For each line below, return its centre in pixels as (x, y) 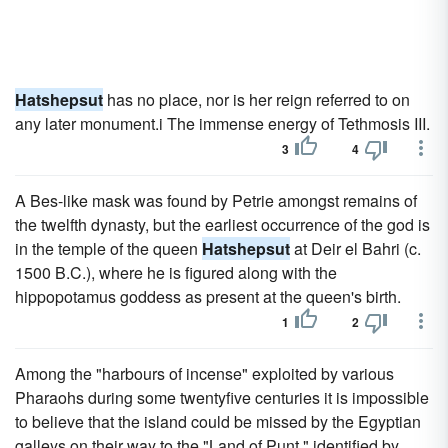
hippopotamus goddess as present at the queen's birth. (208, 296)
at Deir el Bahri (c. (355, 248)
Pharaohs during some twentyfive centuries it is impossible (222, 397)
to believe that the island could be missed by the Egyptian (218, 421)
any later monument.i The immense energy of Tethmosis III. (222, 123)
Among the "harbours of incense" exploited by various (204, 373)
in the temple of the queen (108, 248)
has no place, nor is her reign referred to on (256, 99)
